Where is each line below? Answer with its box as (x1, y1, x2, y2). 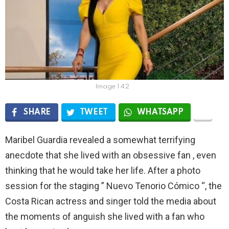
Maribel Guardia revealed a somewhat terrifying (5, 134, 195, 145)
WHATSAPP (136, 108, 184, 117)
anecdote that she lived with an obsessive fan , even (5, 149, 216, 161)
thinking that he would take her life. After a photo (5, 165, 200, 176)
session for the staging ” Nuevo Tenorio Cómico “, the (5, 180, 222, 191)
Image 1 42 (95, 83, 129, 90)
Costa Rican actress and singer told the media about (5, 195, 216, 207)
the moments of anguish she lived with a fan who (5, 211, 204, 222)
